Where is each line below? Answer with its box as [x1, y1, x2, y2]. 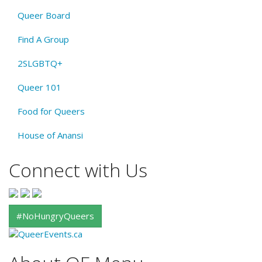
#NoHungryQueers [16, 209, 94, 222]
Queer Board [18, 9, 70, 21]
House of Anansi [18, 129, 83, 141]
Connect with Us [9, 157, 147, 182]
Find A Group [18, 33, 69, 45]
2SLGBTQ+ [18, 57, 63, 69]
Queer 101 [18, 81, 61, 93]
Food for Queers [18, 105, 85, 117]
